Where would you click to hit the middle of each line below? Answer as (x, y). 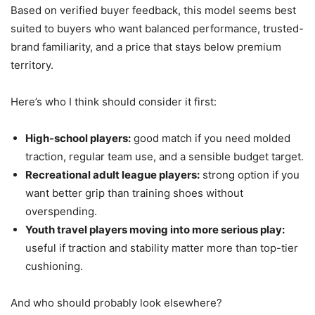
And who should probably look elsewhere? (116, 302)
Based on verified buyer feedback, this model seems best (153, 10)
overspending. (61, 211)
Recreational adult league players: (112, 174)
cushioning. (54, 266)
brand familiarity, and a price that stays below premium (146, 46)
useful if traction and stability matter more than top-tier (162, 247)
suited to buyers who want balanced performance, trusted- (157, 28)
